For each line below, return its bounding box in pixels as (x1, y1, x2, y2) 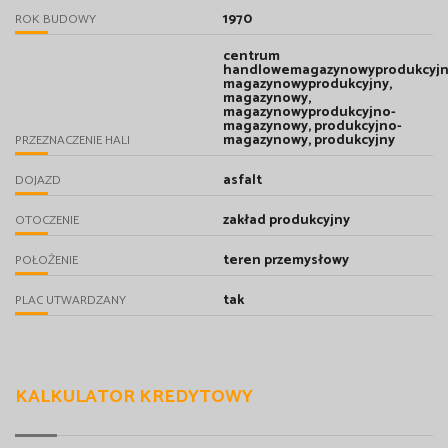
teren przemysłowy (222, 248, 349, 272)
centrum (222, 44, 280, 68)
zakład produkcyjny (222, 208, 350, 232)
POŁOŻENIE (15, 249, 78, 271)
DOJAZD (15, 169, 61, 191)
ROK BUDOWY (15, 8, 96, 30)
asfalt (222, 168, 262, 192)
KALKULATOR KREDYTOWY (15, 381, 253, 412)
